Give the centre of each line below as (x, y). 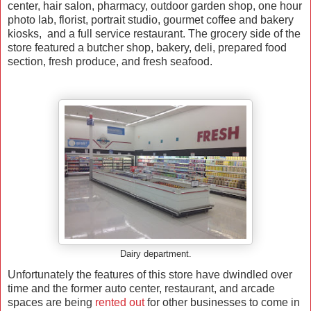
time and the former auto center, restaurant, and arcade (141, 289)
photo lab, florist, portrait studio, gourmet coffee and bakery (151, 20)
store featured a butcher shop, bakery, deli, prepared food (147, 48)
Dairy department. (155, 254)
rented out (120, 303)
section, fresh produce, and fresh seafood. (110, 62)
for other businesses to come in (222, 303)
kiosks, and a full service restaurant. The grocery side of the (154, 34)
